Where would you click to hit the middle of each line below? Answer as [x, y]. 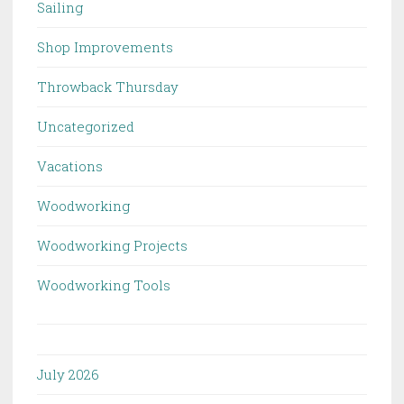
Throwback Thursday [108, 87]
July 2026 [68, 375]
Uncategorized [86, 127]
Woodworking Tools [104, 285]
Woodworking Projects [112, 246]
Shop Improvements [105, 47]
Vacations [70, 166]
